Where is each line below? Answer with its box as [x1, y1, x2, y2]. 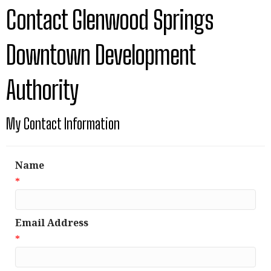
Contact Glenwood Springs [6, 5, 214, 36]
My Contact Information [6, 115, 120, 133]
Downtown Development [6, 40, 195, 71]
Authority [6, 75, 78, 106]
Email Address [15, 216, 88, 230]
